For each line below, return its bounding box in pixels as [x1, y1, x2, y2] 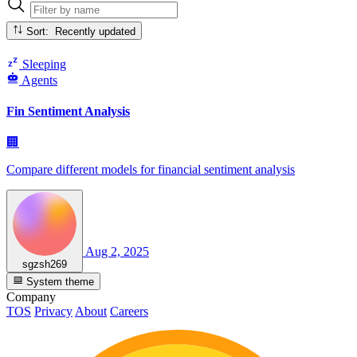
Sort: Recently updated [55, 25, 136, 37]
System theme [23, 276, 95, 288]
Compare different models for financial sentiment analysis [6, 163, 295, 177]
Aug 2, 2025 [85, 245, 149, 259]
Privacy [34, 304, 73, 319]
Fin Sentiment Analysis [6, 104, 130, 118]
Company [6, 290, 56, 304]
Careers [110, 304, 148, 319]
